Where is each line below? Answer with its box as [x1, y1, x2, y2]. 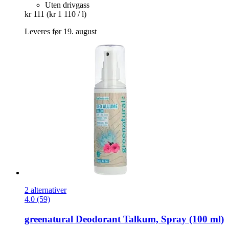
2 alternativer [25, 185, 66, 194]
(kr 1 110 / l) [47, 9, 86, 18]
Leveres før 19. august [25, 27, 97, 36]
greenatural [25, 213, 73, 224]
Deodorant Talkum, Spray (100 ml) [73, 213, 224, 224]
